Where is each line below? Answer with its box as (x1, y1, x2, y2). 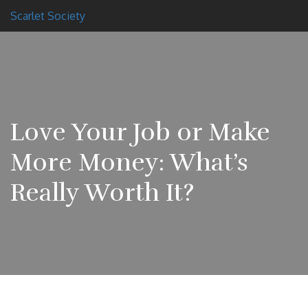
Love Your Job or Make (10, 117, 270, 147)
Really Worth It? (10, 177, 194, 208)
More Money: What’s (10, 147, 248, 177)
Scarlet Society (10, 9, 85, 23)
